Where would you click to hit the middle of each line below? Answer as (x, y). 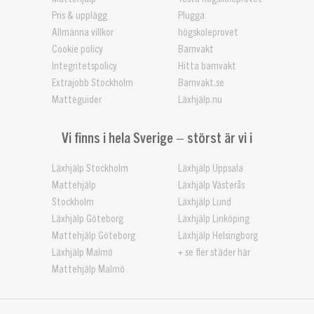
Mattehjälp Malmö (88, 269)
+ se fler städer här (214, 252)
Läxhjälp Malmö (82, 252)
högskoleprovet (208, 32)
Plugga (191, 15)
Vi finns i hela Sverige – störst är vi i (157, 137)
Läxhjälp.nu (200, 100)
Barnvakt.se (201, 83)
